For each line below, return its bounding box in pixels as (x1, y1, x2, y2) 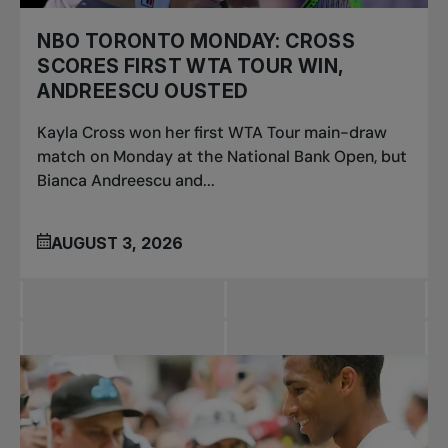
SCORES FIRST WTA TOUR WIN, (37, 54, 345, 79)
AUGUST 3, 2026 (51, 232, 184, 253)
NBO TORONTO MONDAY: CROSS (37, 29, 356, 54)
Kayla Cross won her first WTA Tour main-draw (37, 122, 388, 144)
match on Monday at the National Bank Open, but (37, 146, 408, 168)
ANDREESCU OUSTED (37, 79, 249, 104)
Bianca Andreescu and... (37, 170, 216, 192)
